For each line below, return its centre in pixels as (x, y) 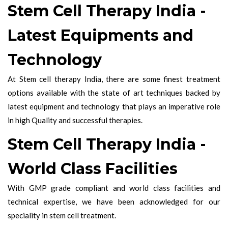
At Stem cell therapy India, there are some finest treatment (114, 79)
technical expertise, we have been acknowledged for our (114, 201)
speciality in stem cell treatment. (62, 215)
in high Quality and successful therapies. (75, 120)
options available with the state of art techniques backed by (114, 92)
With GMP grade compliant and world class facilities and (114, 188)
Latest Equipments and (101, 35)
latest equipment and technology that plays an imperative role (114, 106)
